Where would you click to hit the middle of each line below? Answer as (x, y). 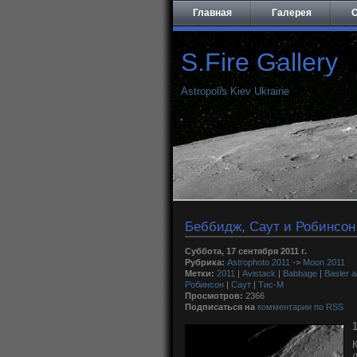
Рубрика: (205, 262)
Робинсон (204, 284)
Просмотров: (214, 296)
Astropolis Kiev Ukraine (235, 91)
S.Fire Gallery (259, 62)
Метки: (200, 273)
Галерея (292, 13)
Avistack (259, 273)
